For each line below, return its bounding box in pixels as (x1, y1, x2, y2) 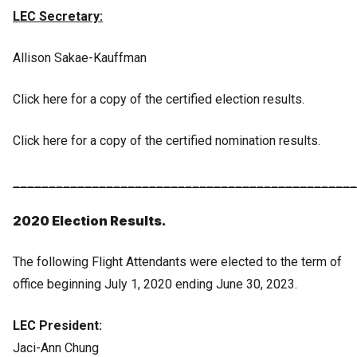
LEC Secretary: (13, 8, 103, 24)
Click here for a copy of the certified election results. (13, 91, 308, 107)
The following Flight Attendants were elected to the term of (13, 253, 342, 269)
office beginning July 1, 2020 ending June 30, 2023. (13, 276, 297, 292)
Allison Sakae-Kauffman (13, 49, 147, 65)
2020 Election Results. (13, 212, 167, 229)
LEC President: (13, 317, 102, 333)
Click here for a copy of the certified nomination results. (13, 132, 324, 148)
